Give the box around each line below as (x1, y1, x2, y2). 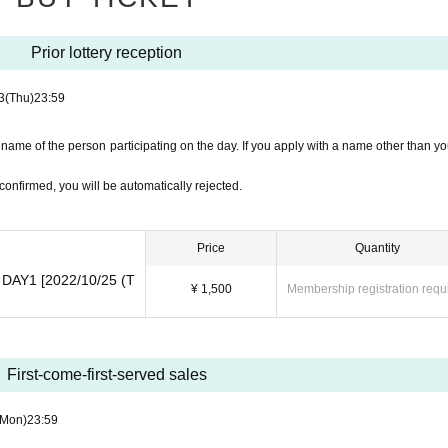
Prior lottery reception (31, 44, 182, 61)
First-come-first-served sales (6, 366, 207, 383)
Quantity (355, 241, 400, 255)
